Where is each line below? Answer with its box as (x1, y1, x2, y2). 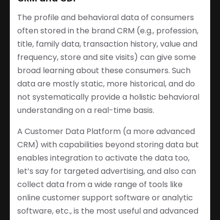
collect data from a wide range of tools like (17, 178, 183, 190)
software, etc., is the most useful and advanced (17, 205, 198, 217)
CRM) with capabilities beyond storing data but (17, 138, 199, 150)
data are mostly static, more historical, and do (17, 78, 195, 89)
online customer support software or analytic (17, 192, 193, 203)
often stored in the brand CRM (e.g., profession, (17, 25, 198, 36)
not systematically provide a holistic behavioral (17, 91, 199, 103)
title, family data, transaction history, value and (17, 38, 197, 50)
